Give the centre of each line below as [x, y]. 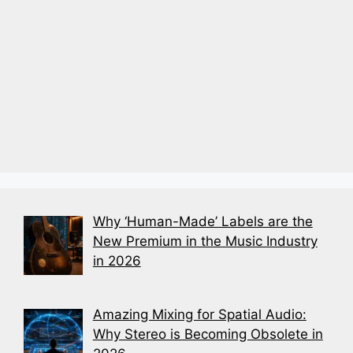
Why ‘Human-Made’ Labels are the [203, 221]
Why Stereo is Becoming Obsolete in [208, 334]
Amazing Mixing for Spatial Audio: [199, 314]
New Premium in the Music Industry [205, 241]
